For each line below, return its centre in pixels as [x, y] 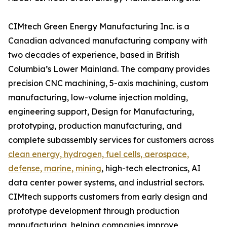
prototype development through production [94, 211]
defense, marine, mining [55, 168]
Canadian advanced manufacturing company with [108, 41]
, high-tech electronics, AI [151, 168]
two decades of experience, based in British [94, 55]
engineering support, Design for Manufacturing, [101, 112]
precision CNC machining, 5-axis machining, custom [108, 83]
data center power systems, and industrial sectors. [106, 183]
